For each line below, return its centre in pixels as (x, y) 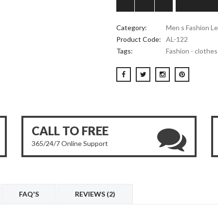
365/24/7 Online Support (70, 143)
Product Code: (139, 39)
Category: (132, 27)
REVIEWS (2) (95, 194)
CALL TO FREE (70, 131)
